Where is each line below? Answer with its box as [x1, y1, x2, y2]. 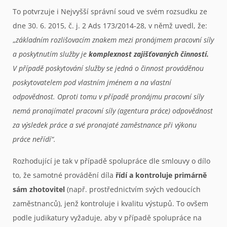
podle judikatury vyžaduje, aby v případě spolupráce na [13, 212, 202, 222]
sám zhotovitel [13, 184, 65, 194]
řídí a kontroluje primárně [116, 170, 207, 180]
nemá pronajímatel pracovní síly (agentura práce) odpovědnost [13, 106, 213, 116]
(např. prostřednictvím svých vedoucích [65, 184, 201, 194]
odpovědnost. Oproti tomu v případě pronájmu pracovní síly [13, 92, 204, 102]
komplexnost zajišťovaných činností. [87, 49, 209, 59]
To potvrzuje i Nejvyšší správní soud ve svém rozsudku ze [13, 7, 207, 17]
